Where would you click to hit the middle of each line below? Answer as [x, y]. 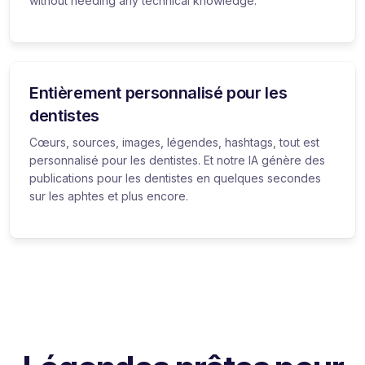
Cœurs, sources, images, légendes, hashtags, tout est [174, 142]
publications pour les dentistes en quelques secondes [175, 178]
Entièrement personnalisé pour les [158, 92]
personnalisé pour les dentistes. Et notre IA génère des [177, 160]
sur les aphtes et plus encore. [109, 196]
